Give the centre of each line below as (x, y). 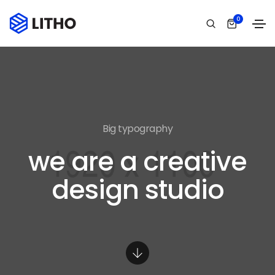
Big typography (137, 129)
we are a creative (137, 161)
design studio (137, 190)
